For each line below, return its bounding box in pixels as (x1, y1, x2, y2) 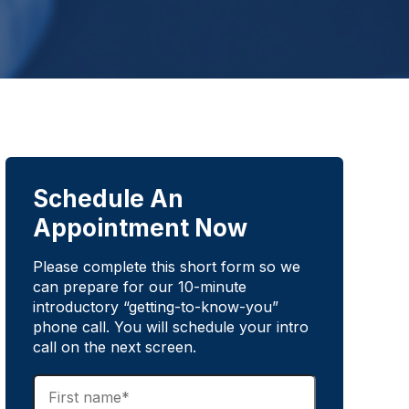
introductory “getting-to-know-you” (33, 298, 278, 317)
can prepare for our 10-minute (33, 278, 246, 297)
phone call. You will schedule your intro (33, 318, 309, 337)
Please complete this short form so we (33, 257, 300, 277)
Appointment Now (33, 214, 247, 243)
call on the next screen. (33, 338, 196, 357)
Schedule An (33, 184, 184, 214)
